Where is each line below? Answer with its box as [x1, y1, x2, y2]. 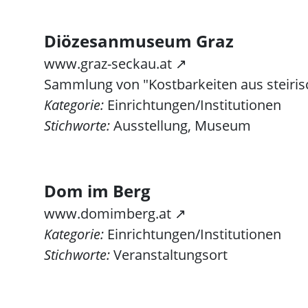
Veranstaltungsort [110, 245, 228, 264]
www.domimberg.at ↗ [44, 204, 186, 223]
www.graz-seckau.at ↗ [44, 54, 187, 73]
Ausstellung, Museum [110, 116, 251, 135]
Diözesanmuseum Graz [44, 30, 234, 52]
